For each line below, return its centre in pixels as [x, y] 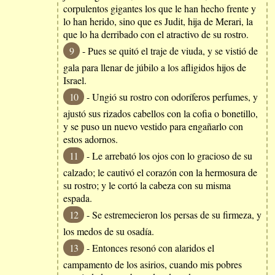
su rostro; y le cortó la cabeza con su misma [147, 185]
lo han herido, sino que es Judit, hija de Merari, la [158, 21]
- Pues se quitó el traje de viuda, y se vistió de [169, 51]
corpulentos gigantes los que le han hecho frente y [160, 8]
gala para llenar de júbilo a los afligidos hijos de [155, 67]
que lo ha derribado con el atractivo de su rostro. [156, 34]
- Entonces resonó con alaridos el [149, 248]
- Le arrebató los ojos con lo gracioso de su [168, 156]
